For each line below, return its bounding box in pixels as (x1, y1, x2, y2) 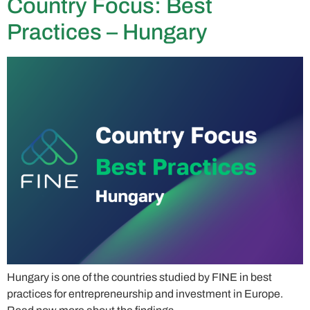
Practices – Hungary (7, 20, 208, 45)
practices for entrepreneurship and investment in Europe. (7, 288, 283, 300)
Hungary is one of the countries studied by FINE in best (7, 271, 272, 284)
